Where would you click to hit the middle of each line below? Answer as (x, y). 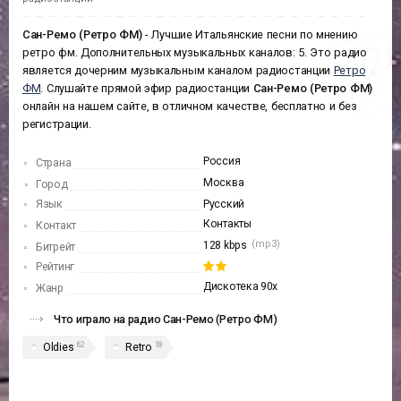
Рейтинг (55, 267)
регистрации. (57, 124)
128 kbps (225, 246)
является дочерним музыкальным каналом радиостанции (178, 70)
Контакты (227, 224)
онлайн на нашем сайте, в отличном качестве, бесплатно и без (190, 106)
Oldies (59, 348)
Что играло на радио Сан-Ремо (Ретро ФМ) (166, 319)
